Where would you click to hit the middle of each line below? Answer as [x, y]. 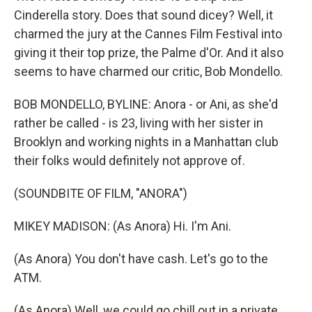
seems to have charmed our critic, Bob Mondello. [148, 71]
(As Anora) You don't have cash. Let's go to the [141, 259]
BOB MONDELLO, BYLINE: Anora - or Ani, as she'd [146, 104]
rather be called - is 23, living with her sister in [139, 123]
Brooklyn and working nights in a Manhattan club [146, 142]
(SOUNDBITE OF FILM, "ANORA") [101, 193]
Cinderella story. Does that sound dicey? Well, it [143, 15]
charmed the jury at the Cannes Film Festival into [148, 34]
